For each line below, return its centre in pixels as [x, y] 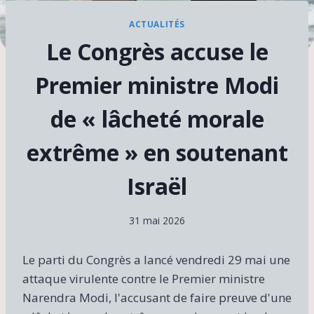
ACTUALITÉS [157, 24]
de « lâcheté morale [157, 119]
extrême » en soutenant [157, 153]
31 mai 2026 [157, 220]
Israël [157, 186]
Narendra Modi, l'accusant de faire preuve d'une [157, 297]
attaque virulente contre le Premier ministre [144, 278]
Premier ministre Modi [157, 86]
